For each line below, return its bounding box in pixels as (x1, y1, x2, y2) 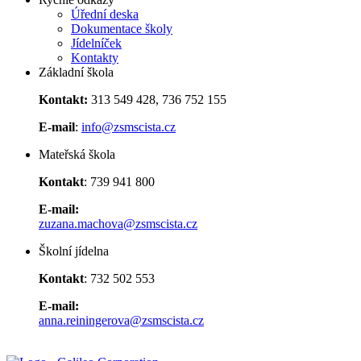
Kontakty (71, 51, 118, 65)
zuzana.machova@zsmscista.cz (39, 217, 197, 231)
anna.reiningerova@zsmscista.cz (39, 313, 204, 328)
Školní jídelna (39, 244, 109, 259)
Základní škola (39, 65, 114, 80)
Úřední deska (71, 7, 139, 22)
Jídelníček (71, 36, 122, 51)
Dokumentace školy (71, 22, 172, 36)
